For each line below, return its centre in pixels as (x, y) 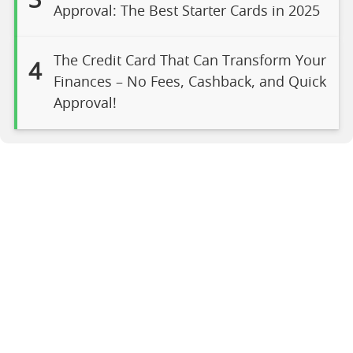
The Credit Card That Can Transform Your (190, 61)
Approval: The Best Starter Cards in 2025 (186, 11)
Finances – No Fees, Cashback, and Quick (190, 83)
